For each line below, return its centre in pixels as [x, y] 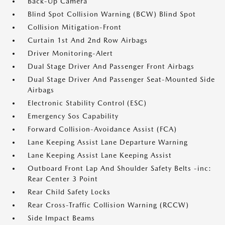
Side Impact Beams [61, 218]
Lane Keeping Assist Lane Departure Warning [108, 142]
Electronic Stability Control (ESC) [87, 103]
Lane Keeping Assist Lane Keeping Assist [100, 155]
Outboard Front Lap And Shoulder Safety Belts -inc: [120, 168]
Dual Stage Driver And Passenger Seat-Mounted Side [121, 80]
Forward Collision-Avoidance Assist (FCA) [102, 129]
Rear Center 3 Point [63, 179]
